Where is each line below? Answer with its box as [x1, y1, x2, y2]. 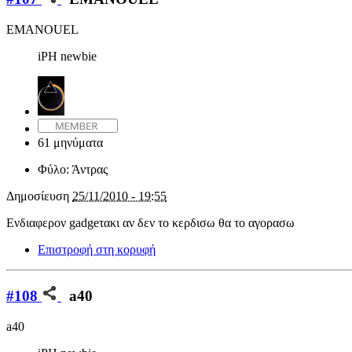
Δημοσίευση [6, 189, 72, 203]
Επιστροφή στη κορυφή [38, 242, 156, 256]
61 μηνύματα [38, 135, 103, 149]
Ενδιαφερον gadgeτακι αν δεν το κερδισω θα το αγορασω [6, 215, 295, 229]
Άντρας [71, 162, 108, 176]
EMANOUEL [6, 22, 79, 36]
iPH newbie [38, 49, 97, 63]
